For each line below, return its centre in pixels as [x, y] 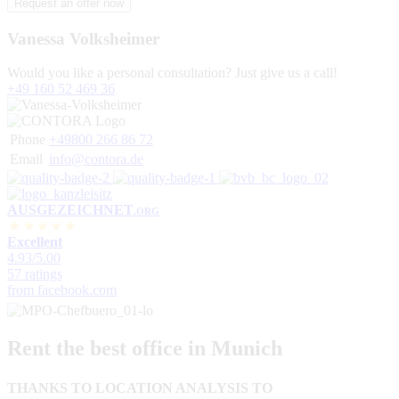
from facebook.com [62, 290]
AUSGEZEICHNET [70, 210]
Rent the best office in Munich [145, 349]
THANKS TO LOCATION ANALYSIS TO [140, 387]
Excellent [35, 242]
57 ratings [35, 274]
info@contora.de [96, 159]
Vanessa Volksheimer [83, 38]
